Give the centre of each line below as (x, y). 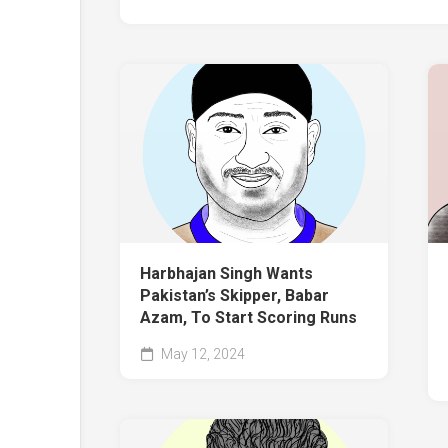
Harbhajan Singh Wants (226, 273)
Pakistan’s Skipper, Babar (234, 295)
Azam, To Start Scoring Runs (248, 317)
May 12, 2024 (201, 353)
